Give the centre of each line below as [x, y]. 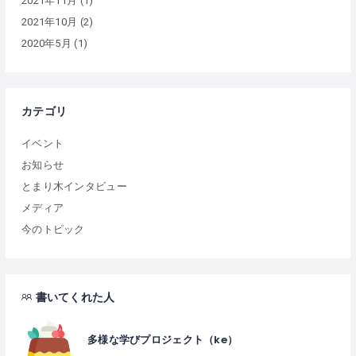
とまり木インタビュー [74, 186]
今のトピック [53, 229]
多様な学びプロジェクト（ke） [163, 339]
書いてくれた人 [75, 297]
